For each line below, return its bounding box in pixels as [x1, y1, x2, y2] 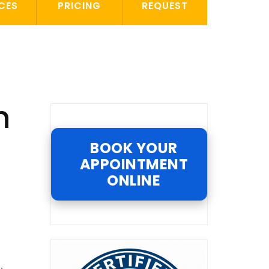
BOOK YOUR [90, 138, 178, 158]
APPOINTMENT [79, 154, 188, 174]
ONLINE [107, 171, 161, 190]
